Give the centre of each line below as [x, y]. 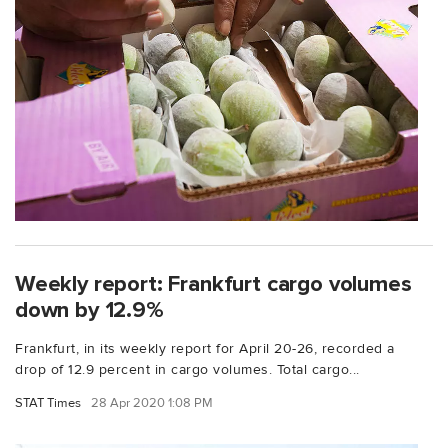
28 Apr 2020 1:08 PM [152, 403]
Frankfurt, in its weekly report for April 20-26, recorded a [205, 349]
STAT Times [48, 403]
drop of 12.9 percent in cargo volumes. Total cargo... [187, 370]
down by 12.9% [89, 310]
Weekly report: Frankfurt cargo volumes [213, 284]
